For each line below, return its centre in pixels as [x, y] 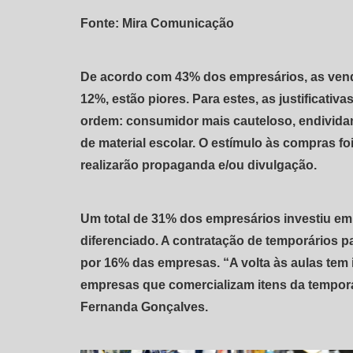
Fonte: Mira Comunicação [157, 24]
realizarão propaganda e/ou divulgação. [199, 165]
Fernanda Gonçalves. [144, 307]
